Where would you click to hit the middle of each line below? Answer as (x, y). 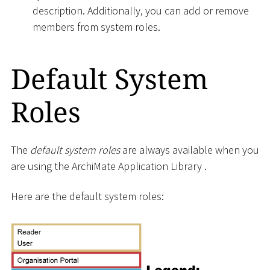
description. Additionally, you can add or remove (141, 10)
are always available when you (190, 150)
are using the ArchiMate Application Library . (109, 166)
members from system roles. (96, 27)
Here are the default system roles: (87, 196)
